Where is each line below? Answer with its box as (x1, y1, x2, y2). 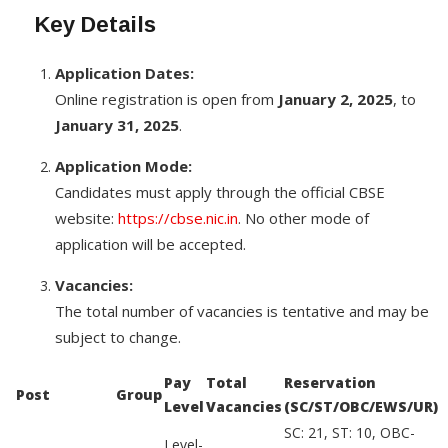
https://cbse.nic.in (118, 208, 238, 228)
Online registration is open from (55, 89, 278, 109)
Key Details (35, 12, 156, 37)
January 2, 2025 (278, 89, 393, 109)
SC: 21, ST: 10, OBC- (284, 423, 415, 442)
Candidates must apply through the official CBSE (55, 182, 385, 202)
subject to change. (55, 327, 181, 347)
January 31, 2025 (55, 115, 179, 135)
